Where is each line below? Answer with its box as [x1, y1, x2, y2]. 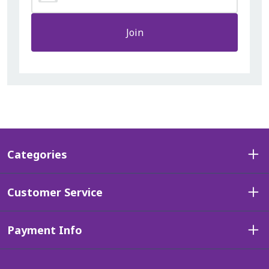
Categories [7, 147, 67, 162]
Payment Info [7, 223, 82, 238]
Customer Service [7, 185, 103, 200]
